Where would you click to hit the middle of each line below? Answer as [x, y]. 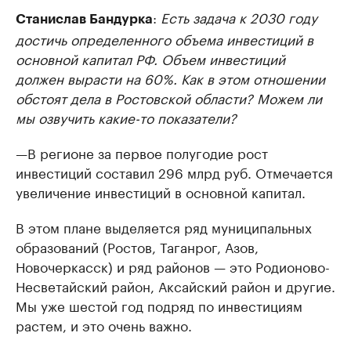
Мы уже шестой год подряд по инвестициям [159, 305]
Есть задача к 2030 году [239, 17]
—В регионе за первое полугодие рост [142, 152]
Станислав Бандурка [84, 20]
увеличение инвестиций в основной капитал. [161, 192]
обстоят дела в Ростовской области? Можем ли [169, 98]
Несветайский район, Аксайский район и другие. [175, 286]
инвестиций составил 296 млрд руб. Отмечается [174, 172]
